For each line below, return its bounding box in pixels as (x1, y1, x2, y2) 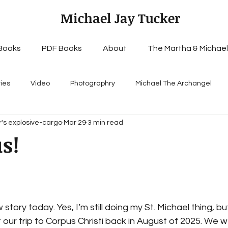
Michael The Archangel (135, 79, 212, 87)
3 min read (88, 119, 123, 126)
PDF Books (41, 44, 82, 52)
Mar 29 (64, 119, 86, 126)
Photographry (70, 79, 115, 87)
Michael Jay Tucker (60, 9, 180, 26)
